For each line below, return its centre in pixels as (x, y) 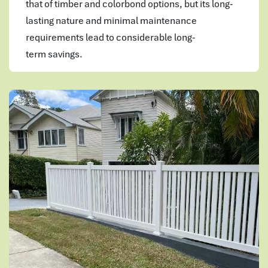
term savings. (54, 54)
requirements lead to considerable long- (111, 37)
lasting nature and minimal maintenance (111, 20)
